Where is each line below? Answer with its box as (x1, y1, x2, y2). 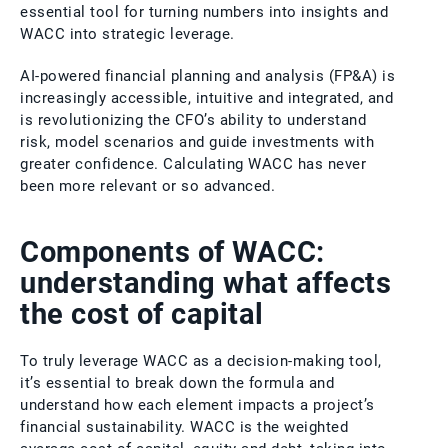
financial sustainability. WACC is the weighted (20, 417, 348, 436)
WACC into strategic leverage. (20, 24, 235, 43)
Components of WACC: (20, 234, 325, 269)
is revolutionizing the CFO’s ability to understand (20, 110, 366, 129)
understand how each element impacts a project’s (20, 395, 375, 414)
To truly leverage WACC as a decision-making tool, (20, 351, 382, 370)
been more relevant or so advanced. (20, 176, 275, 195)
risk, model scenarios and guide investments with (20, 132, 374, 151)
